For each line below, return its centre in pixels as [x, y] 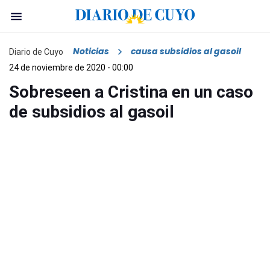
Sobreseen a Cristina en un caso [131, 92]
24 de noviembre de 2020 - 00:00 [71, 68]
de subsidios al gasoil [92, 112]
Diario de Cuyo [36, 52]
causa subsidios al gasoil [186, 52]
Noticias [91, 52]
